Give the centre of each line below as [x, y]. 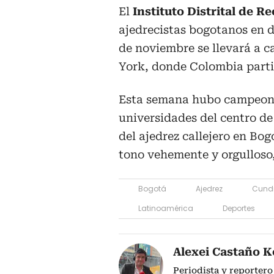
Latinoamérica [166, 208]
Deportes [239, 208]
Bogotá [152, 188]
